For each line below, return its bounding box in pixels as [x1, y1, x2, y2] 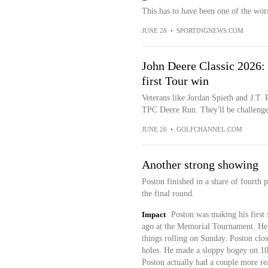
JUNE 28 [141, 27, 167, 34]
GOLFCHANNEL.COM [176, 126, 242, 133]
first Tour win [141, 74, 209, 87]
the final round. [141, 189, 194, 198]
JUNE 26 [141, 126, 167, 133]
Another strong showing [141, 158, 258, 171]
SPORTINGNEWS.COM [176, 27, 243, 34]
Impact [141, 210, 166, 219]
